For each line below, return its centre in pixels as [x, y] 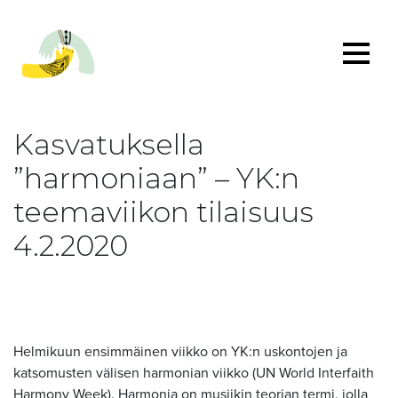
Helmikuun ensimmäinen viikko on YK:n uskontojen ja [180, 352]
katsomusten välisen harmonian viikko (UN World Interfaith [194, 373]
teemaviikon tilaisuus [163, 212]
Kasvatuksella [109, 144]
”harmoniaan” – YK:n [156, 178]
